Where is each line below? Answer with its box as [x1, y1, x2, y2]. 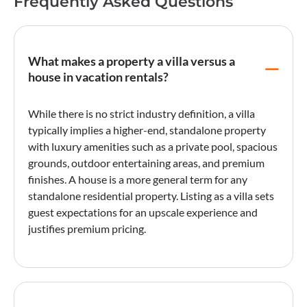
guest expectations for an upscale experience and [28, 205, 258, 219]
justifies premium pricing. [28, 221, 146, 235]
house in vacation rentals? [28, 69, 169, 84]
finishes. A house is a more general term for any [28, 172, 247, 186]
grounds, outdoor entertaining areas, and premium [28, 156, 265, 169]
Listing [180, 188, 212, 202]
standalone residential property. [28, 188, 180, 202]
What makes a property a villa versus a [28, 53, 235, 69]
